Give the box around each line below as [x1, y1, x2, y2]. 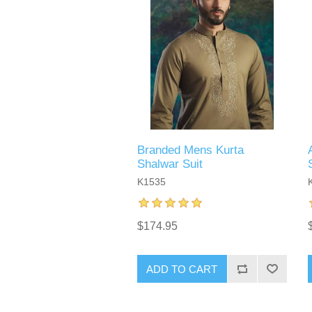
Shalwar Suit [136, 157, 203, 171]
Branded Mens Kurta [136, 143, 244, 157]
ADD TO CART [146, 263, 218, 275]
